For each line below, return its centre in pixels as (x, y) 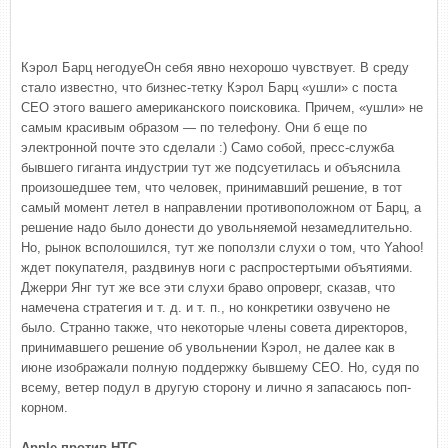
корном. (44, 407)
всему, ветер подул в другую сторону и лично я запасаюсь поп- (216, 387)
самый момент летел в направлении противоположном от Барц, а (221, 207)
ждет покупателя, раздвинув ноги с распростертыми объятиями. (217, 267)
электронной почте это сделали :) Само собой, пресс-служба (207, 147)
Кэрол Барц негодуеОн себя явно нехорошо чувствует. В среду (215, 67)
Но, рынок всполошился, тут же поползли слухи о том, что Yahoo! (222, 247)
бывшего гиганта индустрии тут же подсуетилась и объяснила (210, 167)
